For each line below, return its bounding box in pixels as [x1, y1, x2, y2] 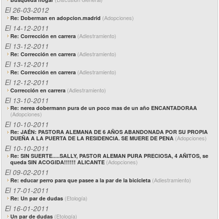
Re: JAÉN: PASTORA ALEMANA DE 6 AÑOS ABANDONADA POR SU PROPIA [10, 128, 208, 135]
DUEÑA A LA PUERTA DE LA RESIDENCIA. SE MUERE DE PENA [10, 134, 175, 142]
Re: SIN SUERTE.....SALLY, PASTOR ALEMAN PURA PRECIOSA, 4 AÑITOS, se [10, 152, 208, 159]
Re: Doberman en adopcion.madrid [10, 14, 102, 22]
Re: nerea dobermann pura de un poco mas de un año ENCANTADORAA [10, 104, 197, 111]
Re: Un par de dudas [10, 195, 65, 202]
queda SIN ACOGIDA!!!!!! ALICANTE [10, 158, 106, 166]
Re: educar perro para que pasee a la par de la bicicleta [10, 176, 152, 184]
